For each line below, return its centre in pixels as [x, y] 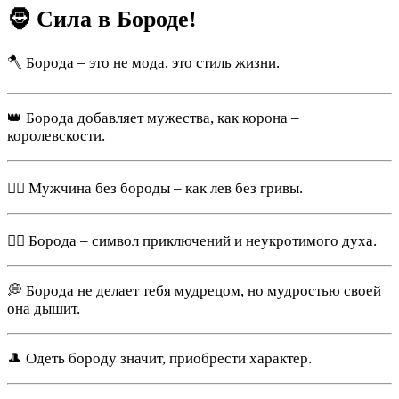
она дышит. [44, 309]
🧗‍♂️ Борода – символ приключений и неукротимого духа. [192, 241]
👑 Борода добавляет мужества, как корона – [153, 118]
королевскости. [56, 136]
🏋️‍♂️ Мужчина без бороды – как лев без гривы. [155, 189]
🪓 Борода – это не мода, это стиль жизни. [143, 63]
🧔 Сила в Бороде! [102, 20]
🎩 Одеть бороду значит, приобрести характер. [159, 359]
